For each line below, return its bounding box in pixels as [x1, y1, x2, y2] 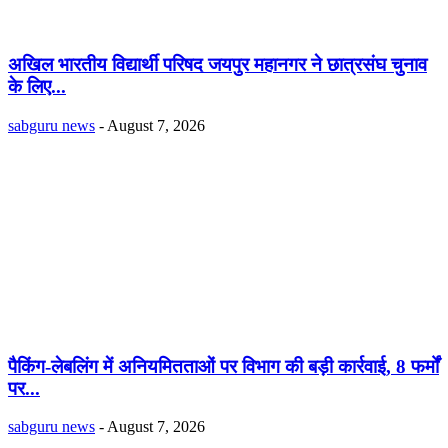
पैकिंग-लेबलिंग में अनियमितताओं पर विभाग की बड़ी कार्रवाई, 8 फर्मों [8, 355, 439, 377]
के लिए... [8, 76, 66, 98]
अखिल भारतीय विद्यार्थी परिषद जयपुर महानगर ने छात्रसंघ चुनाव [8, 54, 427, 76]
